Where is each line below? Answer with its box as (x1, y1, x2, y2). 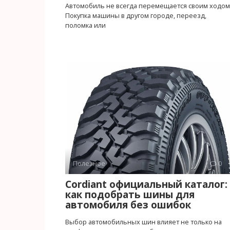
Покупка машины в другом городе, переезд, (65, 10, 206, 20)
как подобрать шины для (65, 187, 195, 201)
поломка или (65, 20, 106, 30)
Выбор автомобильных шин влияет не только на (65, 217, 222, 226)
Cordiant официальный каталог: (65, 177, 227, 191)
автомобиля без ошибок (65, 198, 191, 212)
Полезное (73, 158, 105, 168)
